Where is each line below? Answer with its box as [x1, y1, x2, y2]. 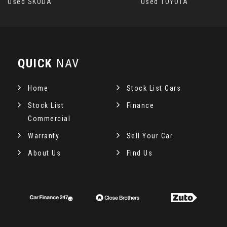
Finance [126, 101, 155, 109]
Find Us [126, 148, 153, 157]
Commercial [28, 114, 70, 123]
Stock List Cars [126, 84, 181, 92]
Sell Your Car [126, 131, 173, 140]
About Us [28, 148, 61, 157]
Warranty [28, 131, 59, 140]
